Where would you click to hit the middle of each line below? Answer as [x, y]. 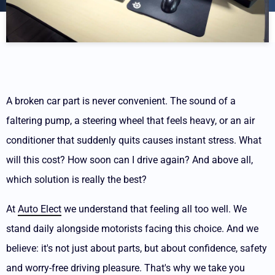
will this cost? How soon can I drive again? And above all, [130, 160]
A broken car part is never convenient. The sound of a [121, 101]
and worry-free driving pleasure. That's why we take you [126, 268]
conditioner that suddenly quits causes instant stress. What [134, 140]
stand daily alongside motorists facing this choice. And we [132, 229]
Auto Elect [40, 209]
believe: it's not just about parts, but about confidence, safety [137, 248]
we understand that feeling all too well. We [154, 209]
